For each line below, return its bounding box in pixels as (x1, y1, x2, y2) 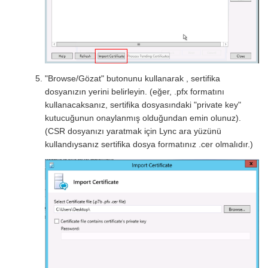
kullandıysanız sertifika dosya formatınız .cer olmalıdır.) (45, 139, 254, 150)
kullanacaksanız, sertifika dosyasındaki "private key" (45, 100, 242, 110)
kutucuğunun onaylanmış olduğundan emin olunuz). (45, 113, 242, 123)
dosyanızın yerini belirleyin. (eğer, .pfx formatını (45, 87, 225, 97)
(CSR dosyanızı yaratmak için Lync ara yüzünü (45, 126, 222, 136)
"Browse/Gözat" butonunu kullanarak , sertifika (45, 74, 221, 84)
